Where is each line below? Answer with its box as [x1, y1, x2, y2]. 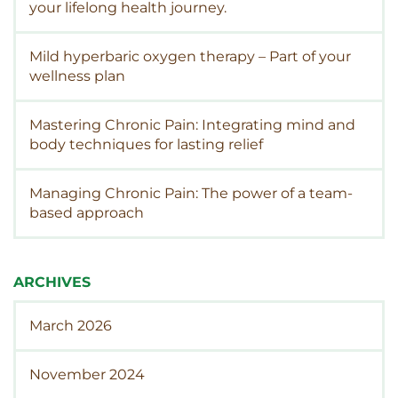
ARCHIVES [13, 274, 91, 291]
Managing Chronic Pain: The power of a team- [29, 185, 353, 203]
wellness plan [29, 68, 125, 85]
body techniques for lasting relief [29, 136, 263, 154]
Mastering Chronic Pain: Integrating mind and [29, 116, 355, 134]
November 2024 [29, 366, 145, 384]
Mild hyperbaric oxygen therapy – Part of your [29, 48, 351, 66]
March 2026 [29, 317, 112, 335]
